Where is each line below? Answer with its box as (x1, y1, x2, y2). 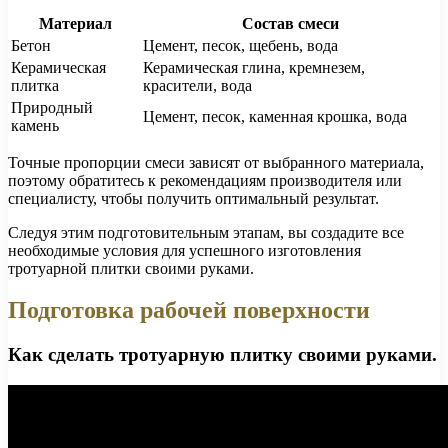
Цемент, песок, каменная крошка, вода (143, 107, 407, 125)
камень (11, 116, 59, 134)
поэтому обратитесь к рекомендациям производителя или (8, 171, 402, 189)
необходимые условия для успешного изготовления (8, 241, 361, 259)
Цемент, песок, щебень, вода (143, 36, 338, 54)
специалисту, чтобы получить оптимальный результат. (8, 189, 379, 207)
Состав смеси (241, 14, 339, 32)
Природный (11, 98, 93, 116)
